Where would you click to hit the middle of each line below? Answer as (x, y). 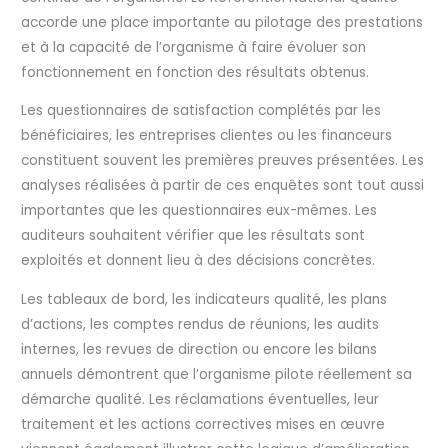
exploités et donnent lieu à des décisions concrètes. (198, 261)
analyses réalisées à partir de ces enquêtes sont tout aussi (223, 186)
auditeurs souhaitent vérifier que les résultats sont (193, 236)
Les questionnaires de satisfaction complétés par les (201, 111)
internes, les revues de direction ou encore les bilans (199, 350)
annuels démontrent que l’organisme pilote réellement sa (217, 375)
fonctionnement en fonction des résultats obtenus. (195, 72)
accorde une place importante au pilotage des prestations (222, 22)
